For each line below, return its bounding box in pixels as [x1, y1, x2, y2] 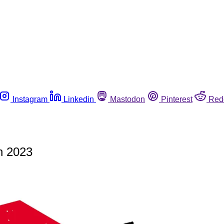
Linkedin [63, 94, 94, 103]
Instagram [12, 94, 47, 103]
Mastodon [110, 94, 145, 103]
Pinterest [161, 94, 192, 103]
